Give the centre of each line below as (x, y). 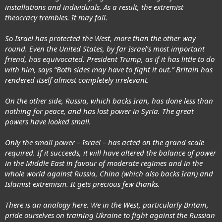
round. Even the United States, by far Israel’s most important (105, 48)
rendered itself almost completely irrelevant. (77, 80)
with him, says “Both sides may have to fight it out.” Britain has (109, 69)
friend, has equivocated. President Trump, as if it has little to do (110, 59)
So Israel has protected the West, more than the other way (100, 38)
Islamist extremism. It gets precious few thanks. (83, 184)
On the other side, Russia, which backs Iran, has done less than (109, 100)
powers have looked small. (48, 121)
